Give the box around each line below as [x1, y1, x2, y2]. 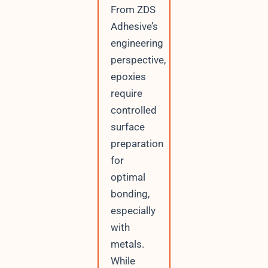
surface [110, 121, 145, 133]
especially [110, 205, 156, 217]
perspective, [110, 54, 166, 66]
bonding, [110, 188, 150, 200]
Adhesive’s [110, 20, 158, 33]
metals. [110, 238, 144, 251]
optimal [110, 171, 145, 184]
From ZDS [110, 4, 156, 16]
